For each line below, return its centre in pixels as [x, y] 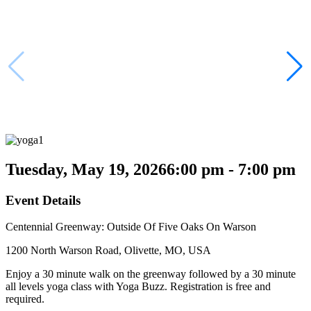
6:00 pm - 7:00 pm [231, 169]
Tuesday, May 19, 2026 [86, 169]
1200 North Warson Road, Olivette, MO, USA [108, 251]
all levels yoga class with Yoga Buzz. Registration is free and [138, 287]
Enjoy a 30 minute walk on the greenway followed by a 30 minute [151, 274]
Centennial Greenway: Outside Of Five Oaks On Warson [131, 227]
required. [25, 299]
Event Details [43, 200]
